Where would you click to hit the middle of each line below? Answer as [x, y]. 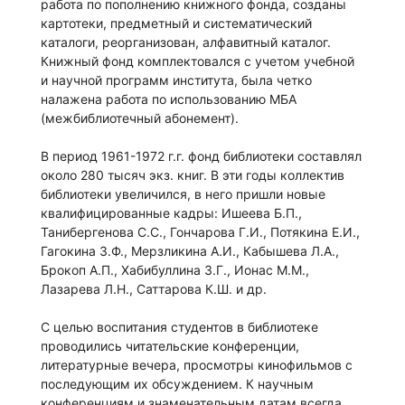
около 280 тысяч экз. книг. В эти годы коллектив [193, 175]
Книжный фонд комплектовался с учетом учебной [198, 61]
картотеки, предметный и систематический [176, 24]
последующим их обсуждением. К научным [177, 384]
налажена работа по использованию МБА [169, 99]
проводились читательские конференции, [170, 346]
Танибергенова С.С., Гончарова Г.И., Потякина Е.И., [200, 232]
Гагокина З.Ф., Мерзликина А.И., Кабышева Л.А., [190, 251]
